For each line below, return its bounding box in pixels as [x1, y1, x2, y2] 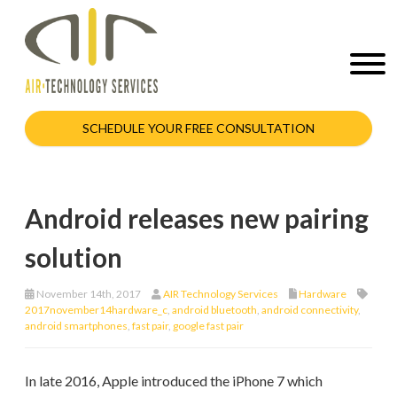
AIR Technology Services [163, 286, 278, 300]
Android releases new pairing [25, 202, 369, 234]
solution [25, 241, 122, 273]
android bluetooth [172, 302, 257, 316]
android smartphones [25, 318, 128, 332]
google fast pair [173, 318, 244, 332]
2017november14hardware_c [25, 302, 167, 316]
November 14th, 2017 [35, 286, 141, 300]
